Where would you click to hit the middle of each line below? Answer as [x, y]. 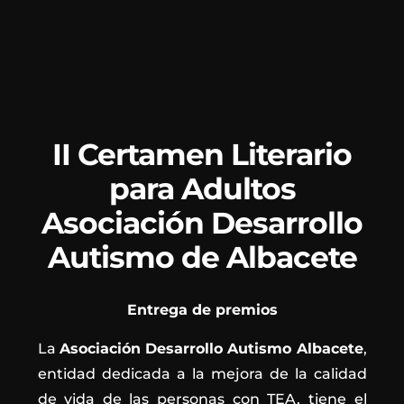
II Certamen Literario [202, 154]
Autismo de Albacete [202, 257]
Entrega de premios [202, 309]
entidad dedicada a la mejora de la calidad [202, 373]
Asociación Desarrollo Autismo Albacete [211, 348]
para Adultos [202, 188]
